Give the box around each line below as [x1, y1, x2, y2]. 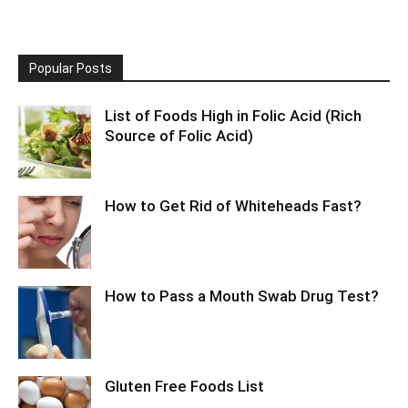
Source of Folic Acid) [105, 127, 253, 145]
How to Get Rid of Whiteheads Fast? [105, 197, 362, 215]
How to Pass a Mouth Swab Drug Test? [105, 287, 379, 305]
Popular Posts [29, 61, 112, 76]
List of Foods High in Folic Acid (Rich [105, 107, 362, 125]
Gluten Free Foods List [105, 377, 264, 395]
